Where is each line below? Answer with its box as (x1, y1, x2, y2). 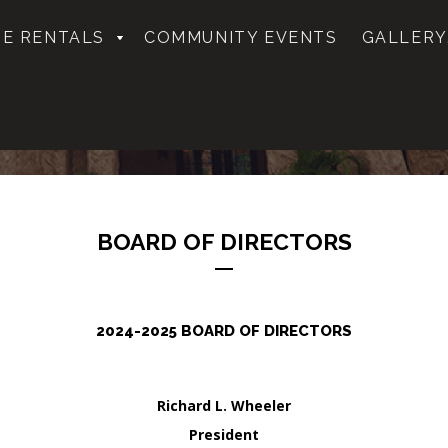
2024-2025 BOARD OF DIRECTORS (96, 322, 352, 340)
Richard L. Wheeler (157, 396, 291, 415)
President (189, 425, 259, 444)
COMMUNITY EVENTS (144, 28, 338, 47)
